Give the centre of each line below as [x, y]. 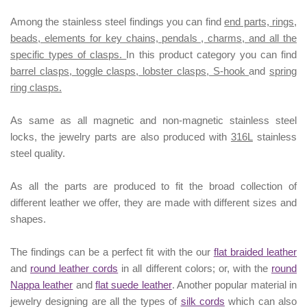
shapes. [28, 219]
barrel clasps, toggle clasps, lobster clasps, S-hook [130, 71]
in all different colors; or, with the [197, 269]
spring [283, 71]
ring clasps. [36, 88]
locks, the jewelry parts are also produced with [121, 137]
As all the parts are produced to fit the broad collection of [153, 186]
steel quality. [38, 153]
